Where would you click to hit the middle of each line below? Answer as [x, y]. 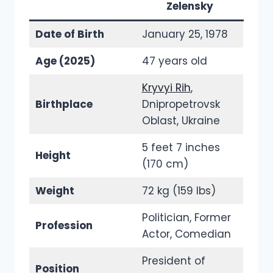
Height [53, 156]
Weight [55, 191]
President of [173, 261]
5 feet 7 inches [181, 148]
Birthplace [64, 105]
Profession [64, 226]
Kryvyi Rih [166, 88]
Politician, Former [186, 218]
